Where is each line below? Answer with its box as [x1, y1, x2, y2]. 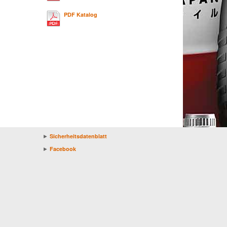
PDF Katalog [63, 11, 97, 18]
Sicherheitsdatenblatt [49, 132, 107, 140]
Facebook [49, 145, 76, 153]
